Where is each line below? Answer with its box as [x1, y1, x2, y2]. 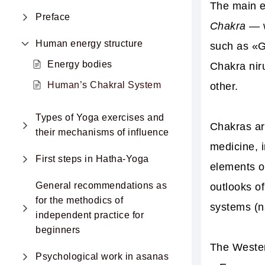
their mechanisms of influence [35, 127, 169, 137]
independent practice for [35, 210, 144, 220]
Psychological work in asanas [35, 251, 169, 261]
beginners [35, 225, 80, 235]
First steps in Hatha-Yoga [35, 154, 149, 164]
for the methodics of [35, 195, 123, 205]
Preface [35, 12, 70, 22]
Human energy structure [35, 38, 143, 49]
